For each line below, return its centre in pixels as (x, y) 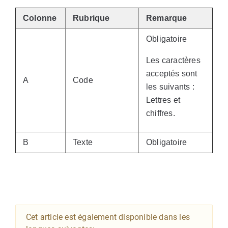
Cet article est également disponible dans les (108, 217)
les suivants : (170, 87)
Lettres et (163, 100)
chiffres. (161, 113)
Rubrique (91, 18)
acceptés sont (172, 74)
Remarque (167, 18)
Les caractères (173, 60)
